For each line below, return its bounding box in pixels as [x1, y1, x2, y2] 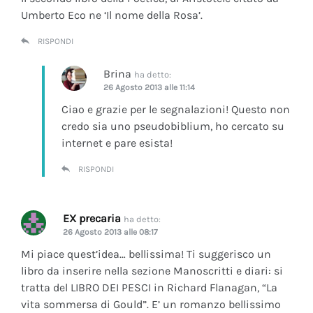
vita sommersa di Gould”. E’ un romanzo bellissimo [21, 297, 281, 311]
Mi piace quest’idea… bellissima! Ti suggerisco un [21, 247, 271, 261]
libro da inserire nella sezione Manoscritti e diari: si [21, 263, 283, 277]
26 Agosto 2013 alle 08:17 [63, 226, 158, 237]
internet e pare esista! [61, 136, 173, 150]
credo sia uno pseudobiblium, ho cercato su [61, 119, 284, 133]
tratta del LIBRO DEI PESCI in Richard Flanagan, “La [21, 280, 277, 294]
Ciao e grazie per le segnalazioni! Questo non [61, 102, 290, 116]
